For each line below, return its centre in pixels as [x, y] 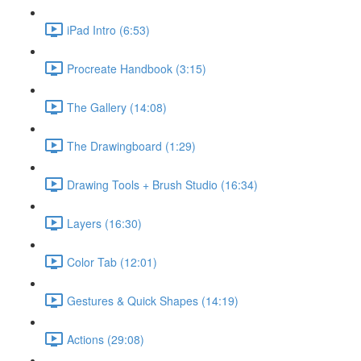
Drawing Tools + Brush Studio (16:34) [162, 184]
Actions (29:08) [106, 339]
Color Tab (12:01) [112, 261]
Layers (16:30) [104, 223]
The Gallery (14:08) [117, 107]
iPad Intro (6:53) [108, 29]
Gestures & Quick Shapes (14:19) [153, 300]
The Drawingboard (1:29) [131, 145]
